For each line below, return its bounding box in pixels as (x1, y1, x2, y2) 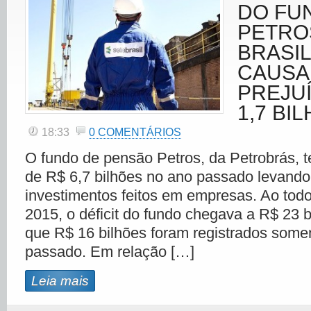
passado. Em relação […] (25, 243, 194, 260)
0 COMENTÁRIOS (89, 126, 181, 138)
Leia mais (31, 274, 89, 288)
